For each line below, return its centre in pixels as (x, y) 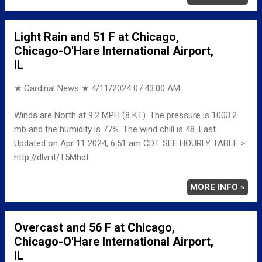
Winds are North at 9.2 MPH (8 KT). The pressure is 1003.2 (125, 116)
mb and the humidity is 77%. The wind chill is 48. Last (115, 130)
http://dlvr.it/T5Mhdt (51, 158)
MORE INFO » (218, 187)
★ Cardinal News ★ (53, 88)
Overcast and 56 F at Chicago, (94, 228)
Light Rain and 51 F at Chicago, (96, 37)
